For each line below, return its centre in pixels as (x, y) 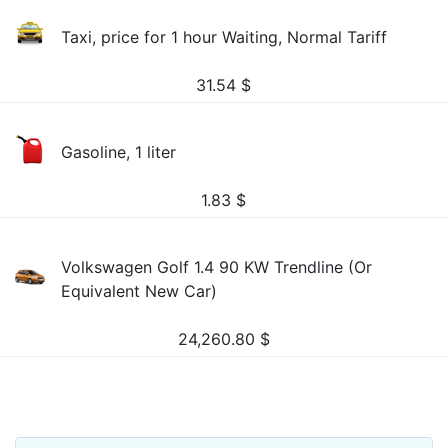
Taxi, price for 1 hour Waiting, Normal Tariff (224, 37)
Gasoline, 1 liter (119, 152)
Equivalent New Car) (139, 291)
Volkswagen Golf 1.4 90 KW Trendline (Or (217, 267)
